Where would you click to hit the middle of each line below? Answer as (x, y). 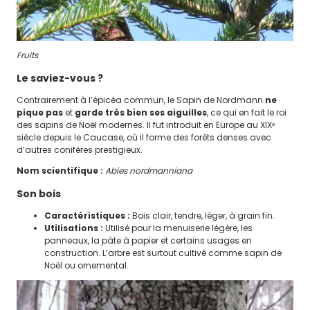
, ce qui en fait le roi (247, 113)
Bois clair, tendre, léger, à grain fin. (202, 216)
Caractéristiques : (87, 216)
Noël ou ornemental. (86, 266)
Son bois (39, 194)
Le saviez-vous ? (60, 79)
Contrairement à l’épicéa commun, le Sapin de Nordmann (141, 100)
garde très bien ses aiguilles (141, 113)
